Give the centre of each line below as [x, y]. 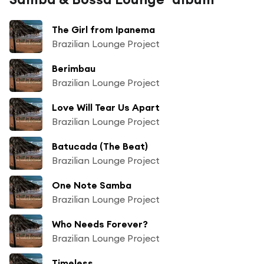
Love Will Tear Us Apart [106, 107]
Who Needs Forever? [100, 224]
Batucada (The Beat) [100, 146]
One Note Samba [92, 185]
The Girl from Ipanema [103, 29]
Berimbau [74, 68]
